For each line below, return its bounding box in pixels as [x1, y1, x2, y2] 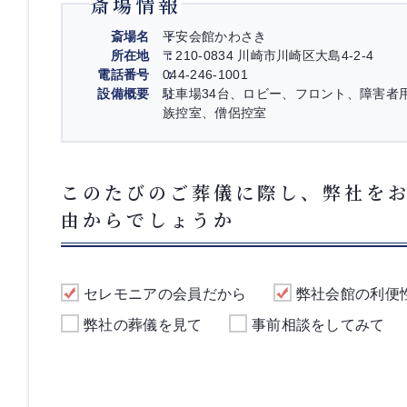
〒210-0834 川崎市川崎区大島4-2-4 [163, 48, 374, 63]
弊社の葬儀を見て [84, 317, 203, 333]
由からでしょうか [61, 206, 235, 233]
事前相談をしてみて [251, 317, 385, 333]
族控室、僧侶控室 [163, 105, 267, 120]
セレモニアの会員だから [84, 286, 247, 302]
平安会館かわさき [163, 29, 267, 44]
